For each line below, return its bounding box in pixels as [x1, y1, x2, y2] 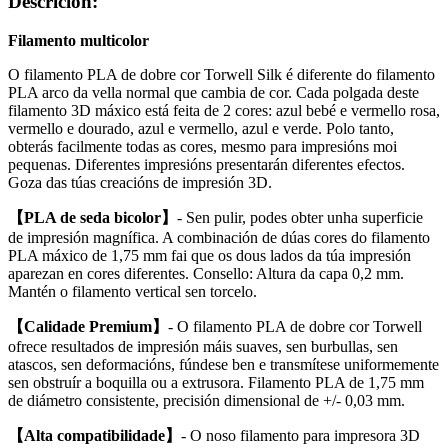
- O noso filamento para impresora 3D [181, 426, 420, 444]
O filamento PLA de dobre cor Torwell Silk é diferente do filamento [8, 65, 435, 83]
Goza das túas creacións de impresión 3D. [8, 173, 272, 191]
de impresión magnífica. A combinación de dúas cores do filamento [8, 228, 430, 246]
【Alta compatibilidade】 [8, 426, 181, 444]
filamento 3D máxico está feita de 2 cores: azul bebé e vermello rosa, [8, 101, 440, 119]
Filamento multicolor [8, 31, 149, 49]
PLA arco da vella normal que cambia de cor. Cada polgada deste [8, 83, 419, 101]
